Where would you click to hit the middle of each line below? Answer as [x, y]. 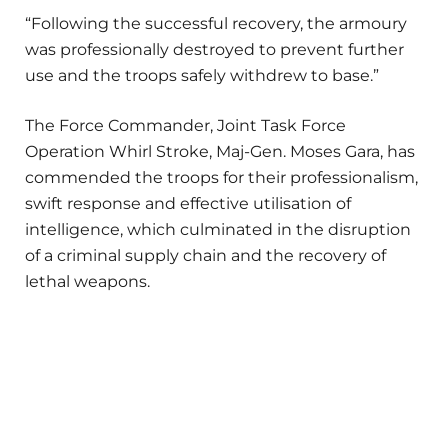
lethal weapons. [87, 281]
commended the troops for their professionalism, [221, 177]
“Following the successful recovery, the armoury [216, 23]
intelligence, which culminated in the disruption [218, 229]
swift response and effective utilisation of [188, 203]
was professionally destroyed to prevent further [214, 49]
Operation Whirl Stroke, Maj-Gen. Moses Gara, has [220, 151]
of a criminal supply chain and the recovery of [205, 255]
